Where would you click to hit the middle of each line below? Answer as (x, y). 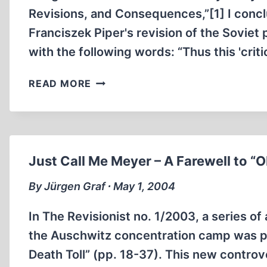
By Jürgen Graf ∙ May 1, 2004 (102, 186)
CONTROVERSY (131, 139)
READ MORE (60, 83)
